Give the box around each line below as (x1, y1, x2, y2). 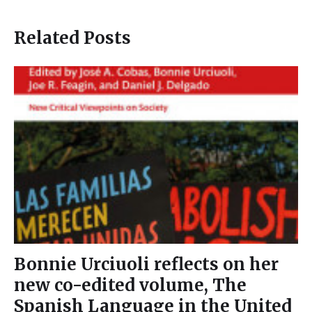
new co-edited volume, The (14, 274, 247, 296)
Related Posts (14, 26, 131, 49)
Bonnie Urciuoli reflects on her (14, 253, 279, 275)
